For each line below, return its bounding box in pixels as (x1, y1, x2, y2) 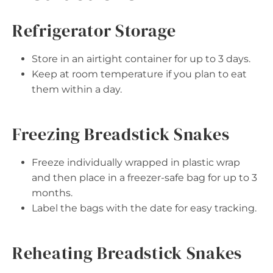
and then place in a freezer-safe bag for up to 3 (32, 171, 257, 183)
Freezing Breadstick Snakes (12, 122, 230, 146)
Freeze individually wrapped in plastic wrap (32, 156, 240, 168)
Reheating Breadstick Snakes (12, 241, 242, 264)
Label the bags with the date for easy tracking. (32, 202, 257, 214)
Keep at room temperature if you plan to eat (32, 68, 247, 80)
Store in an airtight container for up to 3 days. (32, 52, 250, 65)
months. (32, 186, 73, 199)
